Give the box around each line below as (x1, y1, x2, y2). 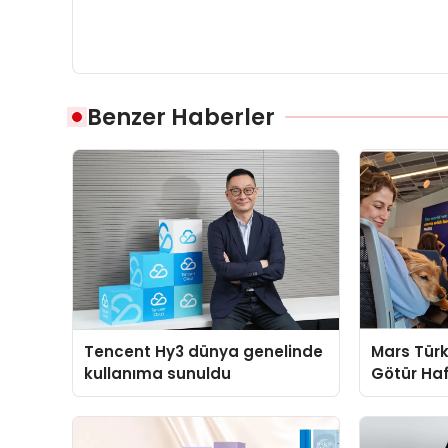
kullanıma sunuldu (84, 362, 232, 384)
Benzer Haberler (87, 100, 275, 133)
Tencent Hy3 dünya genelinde (84, 340, 324, 362)
